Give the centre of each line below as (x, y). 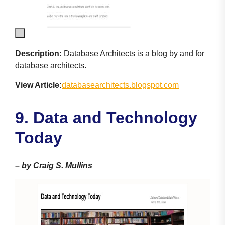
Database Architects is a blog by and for (133, 54)
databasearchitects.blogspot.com (120, 85)
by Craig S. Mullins (57, 165)
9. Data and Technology (106, 118)
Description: (38, 54)
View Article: (38, 85)
